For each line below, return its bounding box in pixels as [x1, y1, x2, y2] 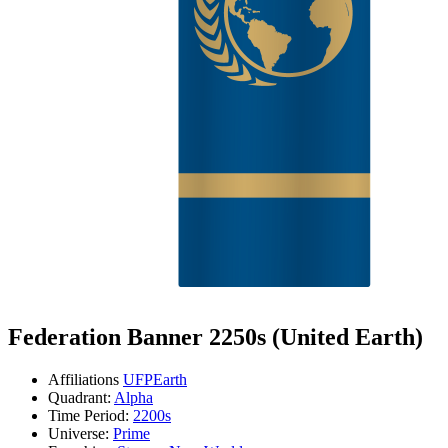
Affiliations [48, 370, 119, 388]
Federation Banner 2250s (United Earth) [8, 323, 423, 350]
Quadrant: [48, 388, 111, 406]
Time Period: [48, 406, 129, 424]
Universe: [48, 424, 109, 442]
